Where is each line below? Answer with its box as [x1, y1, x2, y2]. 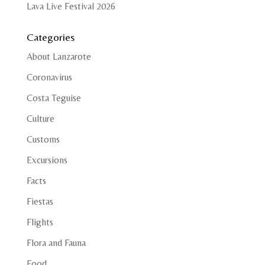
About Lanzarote [26, 51, 91, 63]
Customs [26, 134, 60, 146]
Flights [26, 216, 53, 228]
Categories [26, 31, 75, 44]
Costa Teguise [26, 92, 81, 104]
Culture [26, 113, 54, 125]
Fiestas [26, 196, 53, 208]
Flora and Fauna [26, 237, 86, 249]
